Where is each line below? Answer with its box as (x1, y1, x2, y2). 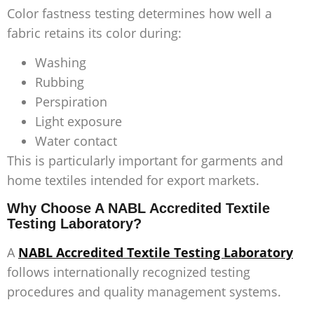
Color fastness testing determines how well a (7, 5, 272, 22)
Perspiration (35, 93, 107, 111)
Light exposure (35, 113, 122, 130)
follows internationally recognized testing (7, 263, 250, 280)
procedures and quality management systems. (7, 282, 281, 300)
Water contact (35, 132, 117, 150)
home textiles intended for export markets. (7, 172, 259, 189)
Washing (35, 54, 86, 71)
